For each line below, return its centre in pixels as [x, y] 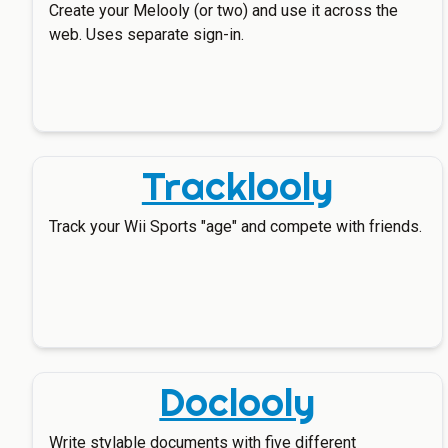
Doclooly [237, 402]
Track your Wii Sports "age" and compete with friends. [235, 226]
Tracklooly [237, 186]
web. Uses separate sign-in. [146, 34]
